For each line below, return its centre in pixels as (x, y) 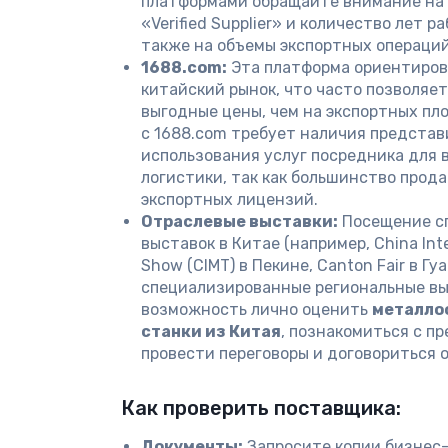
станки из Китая (211, 331)
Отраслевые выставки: (239, 221)
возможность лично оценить (256, 309)
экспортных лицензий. (229, 199)
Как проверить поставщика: (261, 408)
